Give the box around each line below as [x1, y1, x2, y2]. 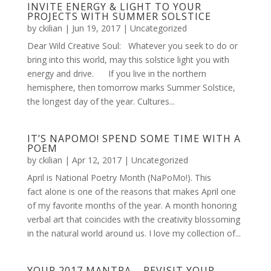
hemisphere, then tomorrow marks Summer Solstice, [27, 82, 235, 93]
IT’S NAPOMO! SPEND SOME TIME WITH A [27, 132, 241, 145]
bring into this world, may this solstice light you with [27, 54, 229, 65]
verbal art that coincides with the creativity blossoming [27, 214, 240, 225]
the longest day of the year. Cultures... [27, 96, 175, 107]
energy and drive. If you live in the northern [27, 68, 206, 79]
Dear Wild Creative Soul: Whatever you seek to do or [27, 40, 238, 51]
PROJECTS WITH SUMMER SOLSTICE [27, 10, 211, 23]
